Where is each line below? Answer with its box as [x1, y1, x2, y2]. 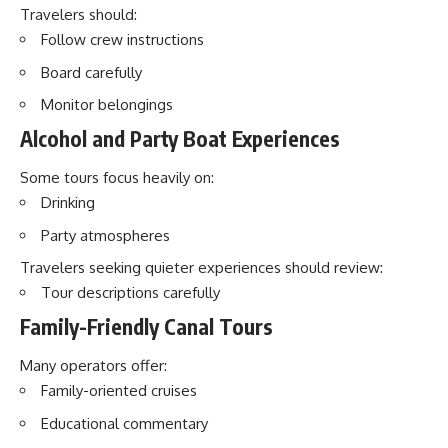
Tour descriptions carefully [41, 283, 220, 302]
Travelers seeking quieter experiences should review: [20, 258, 383, 277]
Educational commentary [41, 413, 208, 433]
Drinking [41, 193, 95, 212]
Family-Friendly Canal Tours [20, 312, 273, 340]
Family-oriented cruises [41, 381, 197, 400]
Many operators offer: [20, 356, 167, 375]
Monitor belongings [41, 95, 173, 114]
